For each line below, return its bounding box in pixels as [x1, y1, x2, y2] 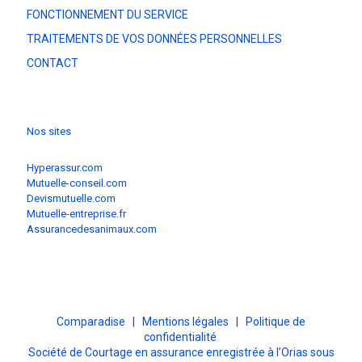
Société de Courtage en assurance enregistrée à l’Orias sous [27, 346, 335, 359]
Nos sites [27, 125, 71, 137]
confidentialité [143, 330, 217, 343]
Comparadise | [57, 315, 142, 328]
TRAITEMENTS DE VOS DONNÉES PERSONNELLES [27, 32, 282, 45]
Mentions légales [142, 315, 229, 328]
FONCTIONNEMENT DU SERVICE [27, 8, 188, 21]
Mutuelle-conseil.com [27, 177, 127, 189]
